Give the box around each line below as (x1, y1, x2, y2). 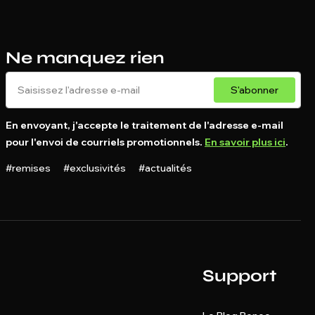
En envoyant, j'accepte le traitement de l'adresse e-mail (6, 119, 283, 131)
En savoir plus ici (205, 136, 285, 148)
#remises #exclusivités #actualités (6, 162, 192, 174)
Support (202, 266, 276, 286)
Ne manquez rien (6, 48, 165, 68)
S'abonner (231, 83, 278, 96)
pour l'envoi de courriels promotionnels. (6, 136, 205, 148)
